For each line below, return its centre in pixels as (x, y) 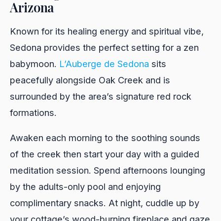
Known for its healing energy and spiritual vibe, (107, 31)
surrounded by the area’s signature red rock (101, 96)
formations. (33, 112)
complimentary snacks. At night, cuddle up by (105, 203)
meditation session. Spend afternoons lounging (108, 170)
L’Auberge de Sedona (104, 63)
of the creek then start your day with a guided (105, 154)
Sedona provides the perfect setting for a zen (104, 47)
